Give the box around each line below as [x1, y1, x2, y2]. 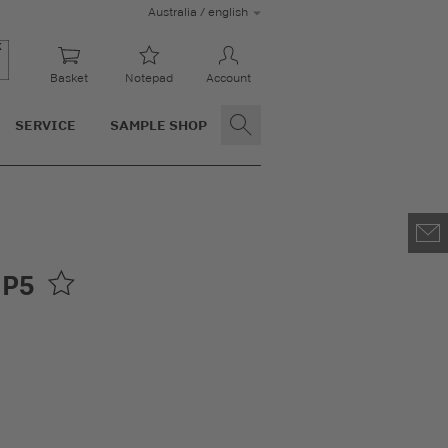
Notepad [124, 71, 173, 85]
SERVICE [15, 117, 77, 133]
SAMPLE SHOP [109, 117, 207, 133]
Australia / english [148, 5, 248, 19]
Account [205, 71, 251, 85]
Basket [49, 71, 88, 85]
